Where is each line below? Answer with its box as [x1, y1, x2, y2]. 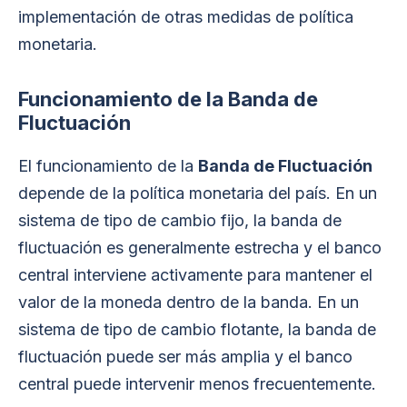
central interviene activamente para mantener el [18, 265, 372, 284]
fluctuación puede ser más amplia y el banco [18, 347, 352, 366]
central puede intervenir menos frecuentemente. [18, 374, 376, 393]
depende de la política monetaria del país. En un [18, 184, 377, 203]
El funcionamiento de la [18, 156, 198, 175]
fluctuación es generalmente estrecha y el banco [18, 238, 382, 257]
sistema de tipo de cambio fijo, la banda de [18, 211, 342, 230]
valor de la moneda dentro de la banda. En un [18, 293, 359, 312]
